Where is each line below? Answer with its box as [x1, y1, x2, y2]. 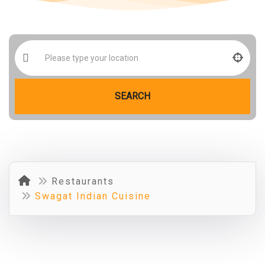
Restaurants [51, 175, 114, 187]
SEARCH [115, 91, 150, 102]
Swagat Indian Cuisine [35, 190, 151, 202]
